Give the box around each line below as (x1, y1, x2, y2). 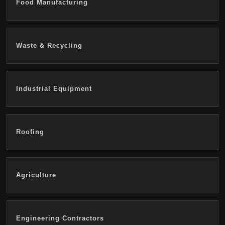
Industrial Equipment (16, 85, 92, 93)
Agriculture (16, 171, 56, 179)
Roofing (16, 128, 44, 136)
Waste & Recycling (16, 42, 82, 50)
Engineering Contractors (16, 214, 104, 222)
